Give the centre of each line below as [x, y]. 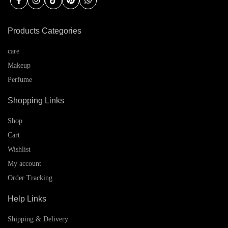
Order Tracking [30, 178]
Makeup [19, 65]
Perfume [20, 79]
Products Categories [45, 31]
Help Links [27, 198]
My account [24, 163]
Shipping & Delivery [38, 219]
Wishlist [19, 149]
